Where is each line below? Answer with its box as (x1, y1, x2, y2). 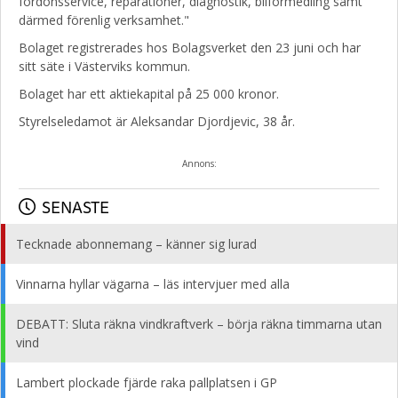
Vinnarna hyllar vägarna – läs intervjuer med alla (16, 275, 290, 292)
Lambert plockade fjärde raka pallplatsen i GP (16, 374, 277, 391)
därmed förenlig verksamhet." (19, 12, 189, 28)
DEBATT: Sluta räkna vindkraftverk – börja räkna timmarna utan (16, 315, 382, 332)
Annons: (181, 157, 217, 170)
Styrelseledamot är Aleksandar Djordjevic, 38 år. (19, 113, 295, 130)
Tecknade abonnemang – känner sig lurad (16, 235, 257, 252)
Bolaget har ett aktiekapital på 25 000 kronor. (19, 85, 279, 102)
